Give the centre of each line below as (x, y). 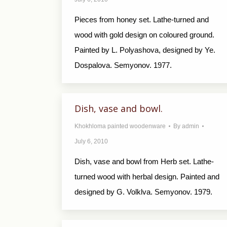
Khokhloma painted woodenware (120, 126)
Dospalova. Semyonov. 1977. (123, 65)
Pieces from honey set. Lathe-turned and (142, 20)
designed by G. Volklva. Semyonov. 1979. (143, 192)
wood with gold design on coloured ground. (144, 35)
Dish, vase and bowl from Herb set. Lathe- (144, 161)
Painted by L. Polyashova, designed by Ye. (145, 50)
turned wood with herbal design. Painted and (147, 177)
